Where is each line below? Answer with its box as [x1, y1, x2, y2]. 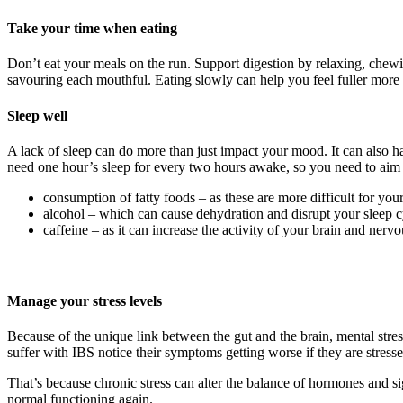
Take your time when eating [7, 21, 177, 37]
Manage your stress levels [7, 292, 162, 309]
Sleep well [7, 107, 67, 123]
